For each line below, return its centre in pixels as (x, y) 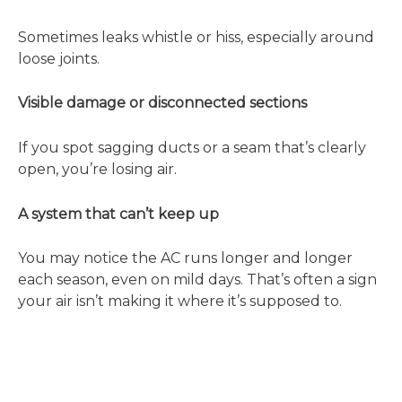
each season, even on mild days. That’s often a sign (197, 280)
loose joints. (59, 58)
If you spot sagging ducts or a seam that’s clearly (192, 147)
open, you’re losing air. (97, 169)
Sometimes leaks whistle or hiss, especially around (196, 37)
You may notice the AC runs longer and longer (185, 258)
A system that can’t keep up (118, 214)
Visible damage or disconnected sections (162, 103)
